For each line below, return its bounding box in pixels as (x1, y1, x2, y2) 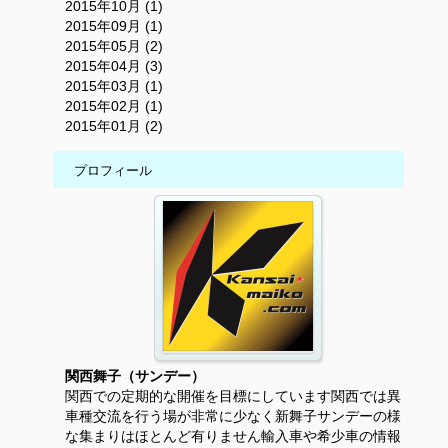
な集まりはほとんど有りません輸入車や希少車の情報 (65, 428, 401, 445)
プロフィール (74, 163, 152, 179)
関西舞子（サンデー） (65, 368, 205, 385)
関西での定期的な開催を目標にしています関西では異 (65, 388, 401, 405)
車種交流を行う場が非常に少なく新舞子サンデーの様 (65, 408, 401, 425)
